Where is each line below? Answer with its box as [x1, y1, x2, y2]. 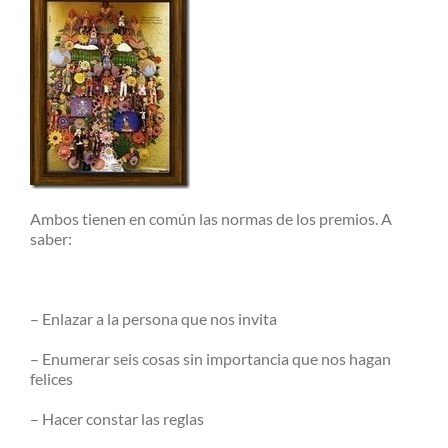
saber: [30, 228, 72, 248]
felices [30, 368, 73, 388]
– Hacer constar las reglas [30, 408, 204, 428]
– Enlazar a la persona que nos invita [30, 308, 277, 328]
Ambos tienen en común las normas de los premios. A [30, 208, 392, 228]
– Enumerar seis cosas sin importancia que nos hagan [30, 348, 391, 368]
